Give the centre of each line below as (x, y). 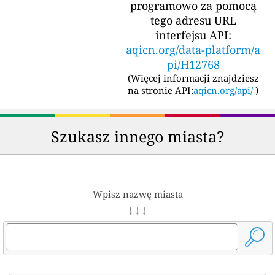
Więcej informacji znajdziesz (195, 78)
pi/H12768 (193, 64)
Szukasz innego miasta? (137, 136)
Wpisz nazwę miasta (137, 194)
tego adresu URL (193, 20)
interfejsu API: (193, 35)
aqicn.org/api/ (223, 90)
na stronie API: (161, 90)
